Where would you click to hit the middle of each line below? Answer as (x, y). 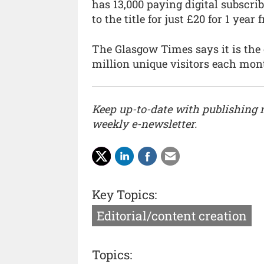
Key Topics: (124, 195)
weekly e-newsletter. (144, 123)
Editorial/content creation (172, 216)
